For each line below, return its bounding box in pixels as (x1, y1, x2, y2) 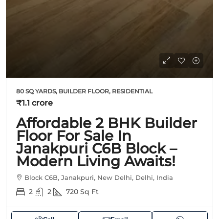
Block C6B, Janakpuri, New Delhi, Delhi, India (24, 173, 173, 181)
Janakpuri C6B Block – (16, 139, 177, 157)
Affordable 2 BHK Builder (16, 114, 197, 131)
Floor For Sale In (16, 127, 131, 144)
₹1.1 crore (16, 98, 53, 108)
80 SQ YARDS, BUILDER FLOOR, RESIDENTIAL (16, 87, 153, 95)
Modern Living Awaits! (16, 152, 175, 170)
